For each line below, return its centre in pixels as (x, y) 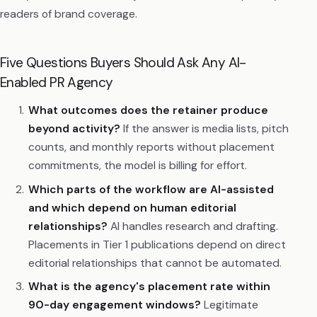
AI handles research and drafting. (192, 226)
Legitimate (229, 304)
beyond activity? (74, 129)
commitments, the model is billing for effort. (137, 166)
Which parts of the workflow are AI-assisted (151, 189)
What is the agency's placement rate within (149, 286)
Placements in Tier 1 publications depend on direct (157, 244)
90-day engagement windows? (114, 304)
